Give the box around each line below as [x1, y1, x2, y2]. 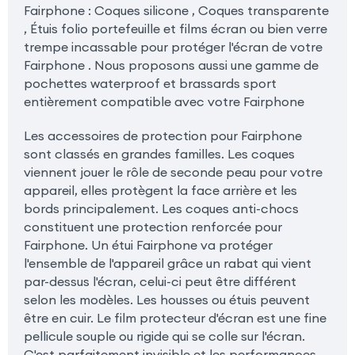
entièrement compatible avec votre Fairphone [23, 93, 304, 109]
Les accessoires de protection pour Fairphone [23, 127, 302, 143]
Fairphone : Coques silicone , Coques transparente [23, 2, 329, 18]
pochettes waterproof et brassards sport [23, 74, 277, 91]
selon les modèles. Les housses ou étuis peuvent [23, 291, 310, 307]
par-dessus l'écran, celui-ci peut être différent [23, 273, 296, 289]
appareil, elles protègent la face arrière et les [23, 181, 297, 198]
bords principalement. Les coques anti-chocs [23, 200, 299, 216]
